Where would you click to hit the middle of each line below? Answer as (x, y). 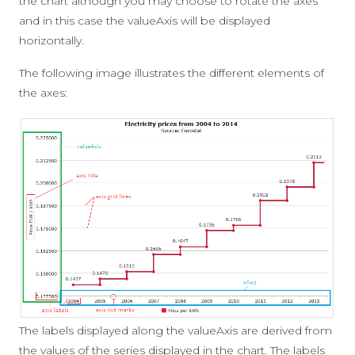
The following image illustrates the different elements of (172, 73)
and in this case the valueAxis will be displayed (145, 21)
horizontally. (52, 40)
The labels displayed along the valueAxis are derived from (176, 331)
